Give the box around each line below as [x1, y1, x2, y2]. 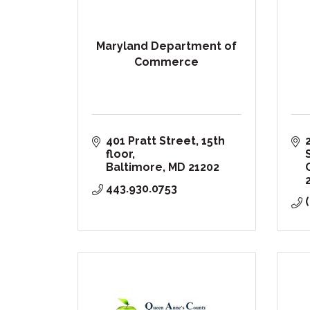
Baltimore [106, 161, 163, 174]
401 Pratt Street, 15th [106, 134, 225, 148]
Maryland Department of [96, 39, 237, 53]
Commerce [134, 55, 199, 69]
